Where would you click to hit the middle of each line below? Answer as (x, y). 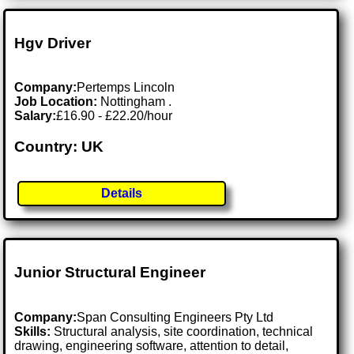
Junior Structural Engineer (110, 273)
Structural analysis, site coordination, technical (182, 331)
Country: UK (59, 147)
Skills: (33, 331)
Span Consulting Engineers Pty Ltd (175, 317)
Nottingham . (136, 102)
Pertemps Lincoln (126, 88)
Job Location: (58, 102)
